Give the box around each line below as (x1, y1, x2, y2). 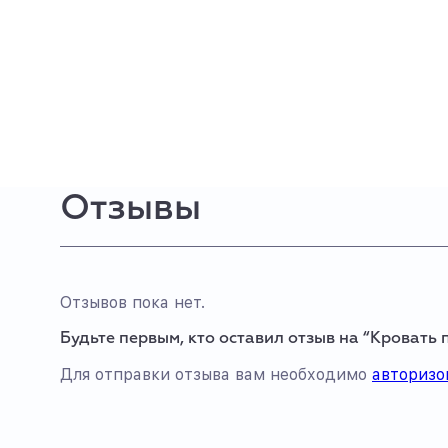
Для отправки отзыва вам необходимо (60, 365, 372, 384)
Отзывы (60, 191, 201, 227)
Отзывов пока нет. (60, 293, 205, 312)
